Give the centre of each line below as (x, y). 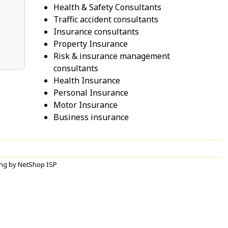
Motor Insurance (85, 105)
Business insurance (91, 117)
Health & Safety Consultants (107, 7)
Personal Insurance (91, 93)
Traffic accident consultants (106, 20)
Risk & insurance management (112, 56)
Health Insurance (87, 81)
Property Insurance (91, 44)
